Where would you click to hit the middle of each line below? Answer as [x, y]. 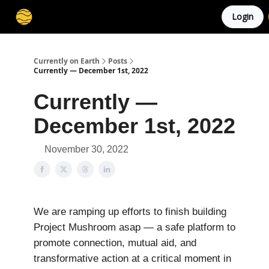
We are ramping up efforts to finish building [130, 212]
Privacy [205, 18]
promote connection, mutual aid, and [115, 243]
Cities [110, 18]
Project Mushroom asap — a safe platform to [134, 227]
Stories [141, 18]
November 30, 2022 [86, 149]
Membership [70, 18]
